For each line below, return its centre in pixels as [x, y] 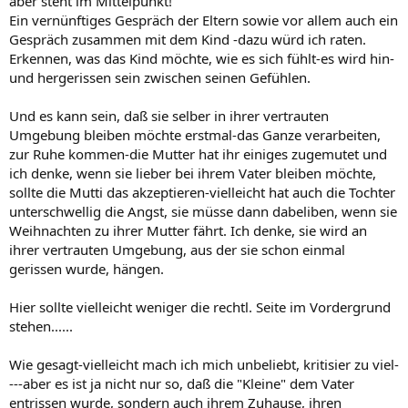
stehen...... [41, 326]
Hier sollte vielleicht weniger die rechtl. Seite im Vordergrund [200, 307]
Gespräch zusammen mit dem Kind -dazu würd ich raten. [188, 39]
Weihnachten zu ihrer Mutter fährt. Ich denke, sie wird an [188, 230]
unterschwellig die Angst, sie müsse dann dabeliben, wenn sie [203, 211]
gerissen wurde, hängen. [87, 269]
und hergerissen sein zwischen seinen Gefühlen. [160, 77]
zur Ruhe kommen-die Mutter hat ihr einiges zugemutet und [198, 154]
